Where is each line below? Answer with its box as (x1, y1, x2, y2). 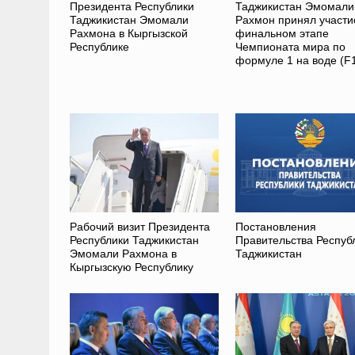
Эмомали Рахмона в (69, 247, 177, 261)
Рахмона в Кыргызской (69, 27, 188, 40)
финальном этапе (235, 27, 329, 40)
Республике (69, 40, 129, 54)
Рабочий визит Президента (69, 220, 210, 234)
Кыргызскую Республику (69, 261, 193, 274)
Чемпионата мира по (235, 40, 345, 54)
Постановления (235, 220, 316, 234)
